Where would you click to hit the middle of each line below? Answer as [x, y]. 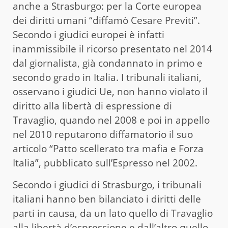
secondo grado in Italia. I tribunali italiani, [107, 77]
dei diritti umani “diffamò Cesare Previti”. [106, 20]
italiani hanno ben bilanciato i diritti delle [107, 199]
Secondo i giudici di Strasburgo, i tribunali [107, 184]
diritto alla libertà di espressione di [92, 106]
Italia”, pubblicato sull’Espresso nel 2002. [105, 163]
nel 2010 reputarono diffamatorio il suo [103, 134]
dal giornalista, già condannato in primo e [108, 63]
